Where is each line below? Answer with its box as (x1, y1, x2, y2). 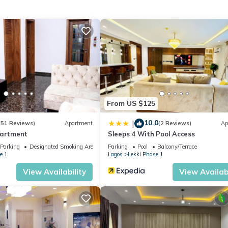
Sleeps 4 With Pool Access (108, 129, 195, 138)
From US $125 (107, 99, 155, 108)
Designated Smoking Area (29, 142, 96, 150)
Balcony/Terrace (157, 142, 197, 150)
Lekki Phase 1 (128, 150, 163, 158)
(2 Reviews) (158, 120, 191, 127)
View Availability (23, 166, 86, 177)
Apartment (65, 120, 93, 127)
